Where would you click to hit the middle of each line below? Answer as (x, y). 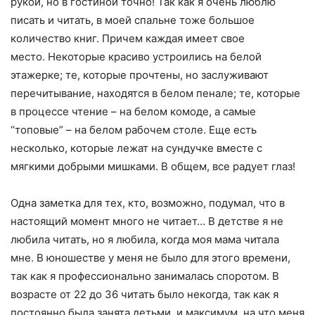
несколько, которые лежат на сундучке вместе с (136, 148)
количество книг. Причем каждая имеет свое (128, 39)
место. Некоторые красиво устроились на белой (136, 57)
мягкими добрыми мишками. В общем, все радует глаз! (153, 167)
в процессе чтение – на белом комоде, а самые (133, 112)
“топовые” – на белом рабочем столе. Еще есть (134, 130)
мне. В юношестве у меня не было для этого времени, (150, 258)
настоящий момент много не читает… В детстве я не (147, 221)
